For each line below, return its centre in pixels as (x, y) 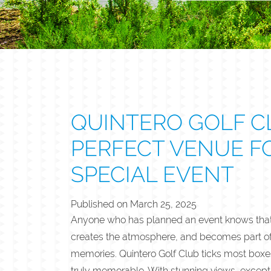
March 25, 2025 (163, 204)
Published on (100, 204)
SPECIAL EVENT (152, 174)
